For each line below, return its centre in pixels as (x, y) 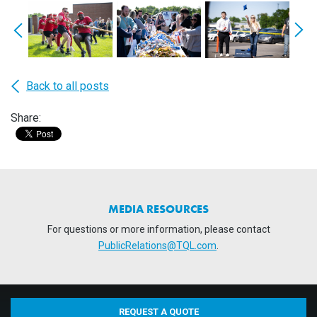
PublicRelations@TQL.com (157, 245)
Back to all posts (68, 86)
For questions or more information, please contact (158, 229)
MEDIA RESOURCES (158, 209)
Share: (26, 117)
